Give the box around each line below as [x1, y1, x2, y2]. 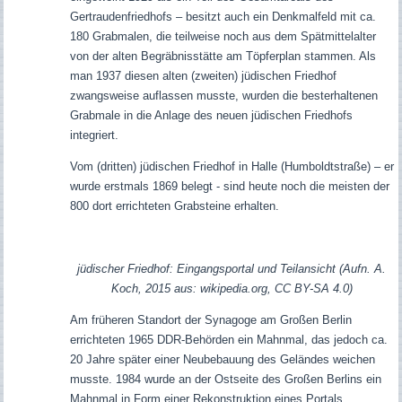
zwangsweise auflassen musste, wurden [69, 89, 279, 103]
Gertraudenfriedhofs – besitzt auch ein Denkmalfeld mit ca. [69, 10, 376, 24]
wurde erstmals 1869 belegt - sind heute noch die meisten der [69, 179, 389, 194]
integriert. [69, 128, 118, 143]
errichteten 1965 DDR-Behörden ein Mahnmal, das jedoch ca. [69, 333, 388, 347]
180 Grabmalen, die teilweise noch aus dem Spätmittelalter [69, 30, 376, 44]
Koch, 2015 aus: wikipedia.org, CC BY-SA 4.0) [110, 282, 353, 296]
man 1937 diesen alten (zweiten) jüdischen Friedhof [69, 69, 336, 83]
